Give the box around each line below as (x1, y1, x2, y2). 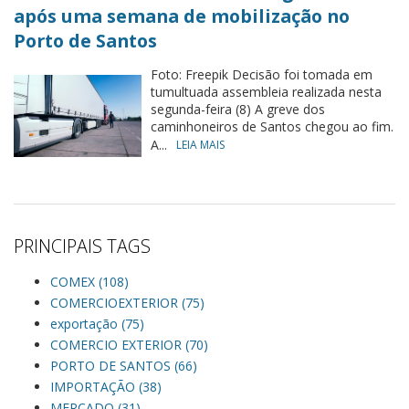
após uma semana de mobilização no (14, 4, 350, 28)
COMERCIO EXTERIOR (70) (50, 336, 208, 353)
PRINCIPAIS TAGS (14, 234, 151, 258)
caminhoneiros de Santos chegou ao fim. (151, 118, 393, 135)
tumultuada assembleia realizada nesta (151, 83, 382, 100)
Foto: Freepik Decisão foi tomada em (151, 66, 372, 83)
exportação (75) (50, 315, 144, 332)
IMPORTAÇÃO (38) (50, 378, 162, 395)
